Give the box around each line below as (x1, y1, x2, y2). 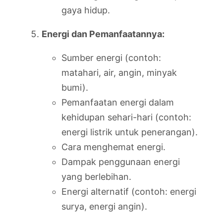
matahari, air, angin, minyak (61, 67, 177, 78)
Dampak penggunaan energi (61, 157, 180, 167)
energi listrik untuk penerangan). (61, 127, 198, 137)
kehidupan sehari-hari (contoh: (61, 112, 191, 122)
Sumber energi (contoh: (61, 53, 161, 63)
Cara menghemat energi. (61, 142, 166, 152)
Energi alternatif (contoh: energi (61, 186, 196, 197)
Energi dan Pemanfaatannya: (42, 29, 165, 39)
